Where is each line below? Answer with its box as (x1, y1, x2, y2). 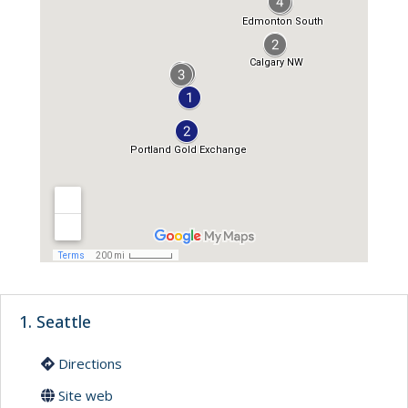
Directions (55, 354, 122, 373)
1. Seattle (19, 311, 91, 333)
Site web (55, 386, 113, 405)
